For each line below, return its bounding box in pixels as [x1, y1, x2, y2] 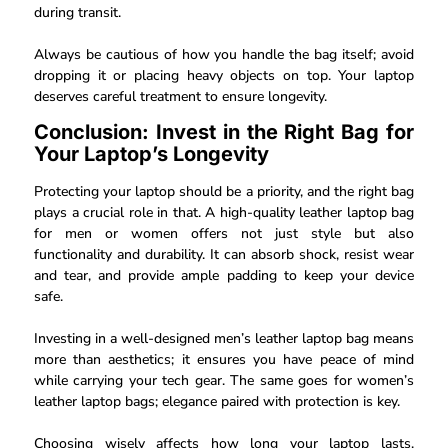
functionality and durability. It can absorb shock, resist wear [34, 245, 414, 265]
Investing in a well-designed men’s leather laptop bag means [34, 329, 414, 349]
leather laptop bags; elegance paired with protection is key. [34, 392, 400, 412]
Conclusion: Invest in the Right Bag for [34, 120, 414, 145]
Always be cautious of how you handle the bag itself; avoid [34, 44, 414, 64]
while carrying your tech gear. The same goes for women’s [34, 371, 414, 391]
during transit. [34, 2, 121, 22]
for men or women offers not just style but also [34, 224, 414, 244]
